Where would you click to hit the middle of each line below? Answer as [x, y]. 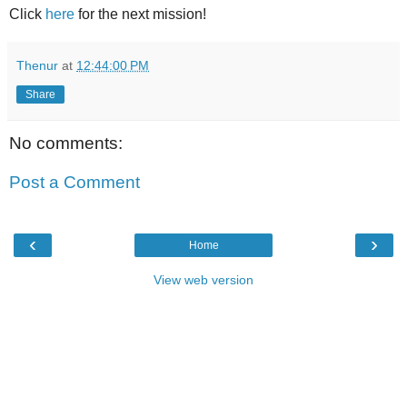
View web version [203, 279]
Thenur [37, 65]
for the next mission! [140, 14]
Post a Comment [74, 183]
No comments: [66, 143]
